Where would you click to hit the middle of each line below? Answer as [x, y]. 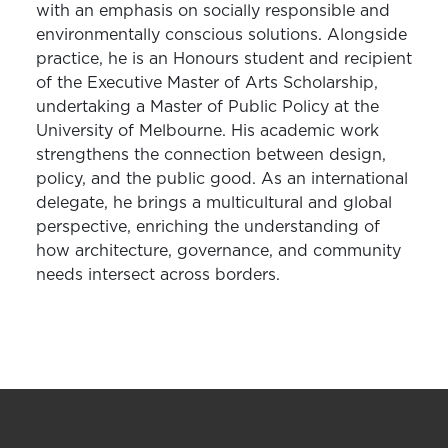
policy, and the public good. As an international [222, 179]
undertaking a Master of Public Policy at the [207, 107]
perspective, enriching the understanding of [208, 227]
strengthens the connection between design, [211, 155]
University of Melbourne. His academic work [207, 131]
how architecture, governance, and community [218, 251]
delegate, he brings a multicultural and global [214, 203]
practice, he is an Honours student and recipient [224, 59]
